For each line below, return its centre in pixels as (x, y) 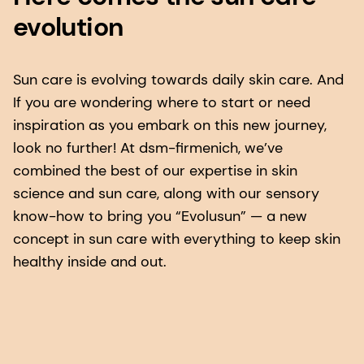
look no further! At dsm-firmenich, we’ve (148, 148)
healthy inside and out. (90, 262)
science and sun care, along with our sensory (166, 194)
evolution (68, 27)
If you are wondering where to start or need (162, 103)
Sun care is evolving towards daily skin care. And (178, 80)
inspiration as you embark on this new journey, (170, 126)
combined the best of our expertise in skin (155, 171)
